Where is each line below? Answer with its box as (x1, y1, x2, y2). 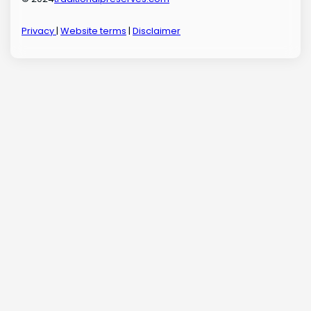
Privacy (22, 24, 57, 38)
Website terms (60, 24, 127, 38)
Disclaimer (133, 24, 181, 38)
